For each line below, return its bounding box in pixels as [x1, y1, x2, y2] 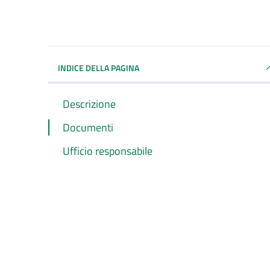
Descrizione [63, 95, 116, 112]
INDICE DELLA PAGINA [58, 61, 139, 74]
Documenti [63, 119, 113, 136]
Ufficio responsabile [63, 142, 152, 159]
